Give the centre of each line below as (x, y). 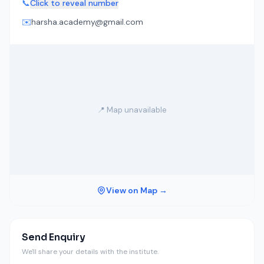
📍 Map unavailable (132, 110)
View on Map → (137, 190)
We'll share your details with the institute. (90, 252)
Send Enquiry (54, 237)
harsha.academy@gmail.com (87, 22)
